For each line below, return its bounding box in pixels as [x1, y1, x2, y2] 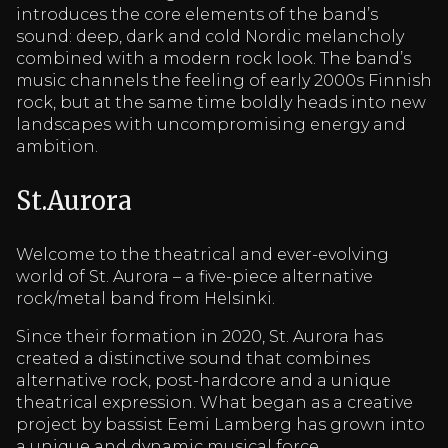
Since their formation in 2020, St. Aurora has [16, 326, 383, 346]
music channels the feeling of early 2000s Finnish [16, 71, 432, 91]
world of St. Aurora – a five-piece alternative [16, 266, 373, 286]
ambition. [16, 137, 98, 157]
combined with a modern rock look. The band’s [16, 49, 411, 69]
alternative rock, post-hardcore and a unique [16, 370, 391, 390]
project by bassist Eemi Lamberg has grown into [16, 414, 425, 434]
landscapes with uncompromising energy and [16, 115, 406, 135]
